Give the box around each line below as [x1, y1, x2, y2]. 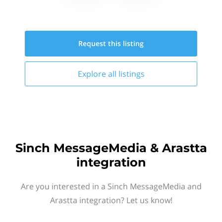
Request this [78, 39, 123, 48]
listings [118, 68, 145, 79]
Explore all [77, 68, 118, 79]
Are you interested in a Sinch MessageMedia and [20, 181, 202, 192]
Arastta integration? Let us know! [50, 195, 172, 206]
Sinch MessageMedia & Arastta [15, 141, 207, 155]
